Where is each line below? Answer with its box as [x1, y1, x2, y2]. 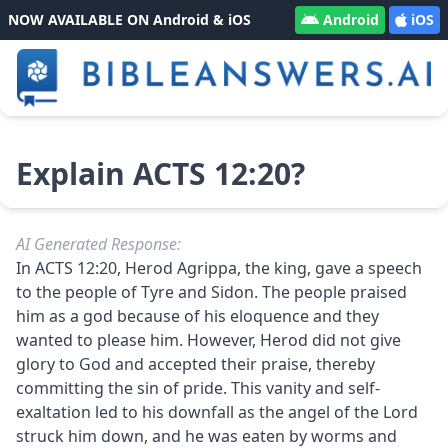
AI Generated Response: [16, 232, 181, 255]
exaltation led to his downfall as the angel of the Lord [16, 400, 418, 423]
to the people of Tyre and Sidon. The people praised [16, 280, 407, 303]
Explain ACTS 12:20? [16, 152, 305, 194]
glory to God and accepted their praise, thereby [16, 352, 375, 375]
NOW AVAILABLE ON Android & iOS [8, 10, 251, 29]
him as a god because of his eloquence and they [16, 304, 379, 327]
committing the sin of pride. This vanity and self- [16, 376, 380, 399]
